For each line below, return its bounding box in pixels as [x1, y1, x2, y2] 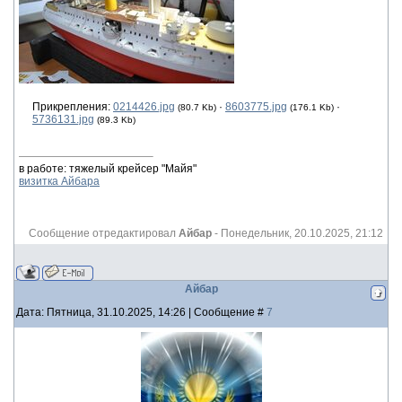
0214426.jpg [113, 100, 175, 113]
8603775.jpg [225, 100, 287, 113]
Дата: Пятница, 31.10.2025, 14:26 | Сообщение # [16, 306, 267, 319]
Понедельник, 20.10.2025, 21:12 [221, 227, 383, 240]
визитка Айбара [19, 175, 100, 188]
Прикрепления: [32, 100, 113, 113]
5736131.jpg [32, 113, 94, 126]
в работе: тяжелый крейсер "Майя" [19, 162, 197, 175]
